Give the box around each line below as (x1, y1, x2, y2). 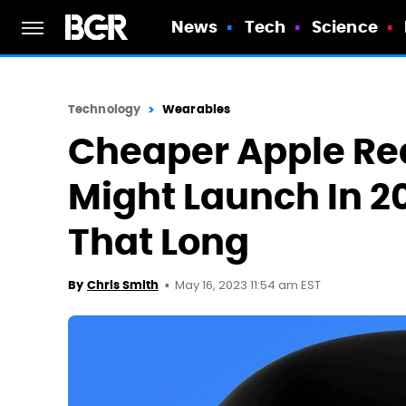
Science (312, 16, 378, 37)
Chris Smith (87, 277, 159, 293)
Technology (68, 101, 140, 117)
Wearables (162, 101, 231, 117)
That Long (68, 219, 249, 266)
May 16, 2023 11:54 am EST (175, 276, 321, 295)
